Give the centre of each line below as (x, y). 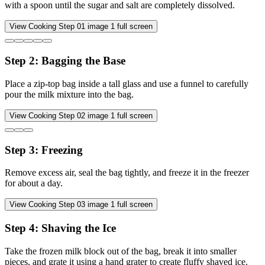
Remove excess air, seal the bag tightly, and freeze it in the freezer (127, 173)
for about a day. (34, 183)
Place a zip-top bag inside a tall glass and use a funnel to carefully (127, 83)
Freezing (62, 150)
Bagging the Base (83, 61)
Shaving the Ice (79, 228)
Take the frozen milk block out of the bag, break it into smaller (121, 251)
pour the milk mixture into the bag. (69, 94)
